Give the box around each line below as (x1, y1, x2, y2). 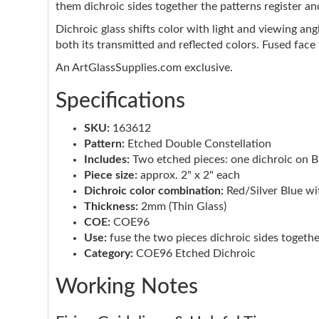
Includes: (84, 154, 130, 166)
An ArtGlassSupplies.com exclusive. (56, 62, 233, 74)
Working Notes (56, 276, 198, 298)
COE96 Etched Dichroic (133, 248, 256, 260)
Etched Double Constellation (125, 138, 271, 150)
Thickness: (84, 201, 138, 213)
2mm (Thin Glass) (138, 201, 226, 213)
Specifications (56, 90, 185, 113)
